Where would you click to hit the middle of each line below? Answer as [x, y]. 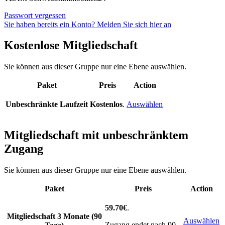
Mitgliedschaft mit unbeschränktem [96, 135]
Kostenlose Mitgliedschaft [71, 45]
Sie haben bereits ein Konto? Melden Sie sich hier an [88, 24]
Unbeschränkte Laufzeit [47, 104]
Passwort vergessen [35, 15]
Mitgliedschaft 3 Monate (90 [54, 216]
